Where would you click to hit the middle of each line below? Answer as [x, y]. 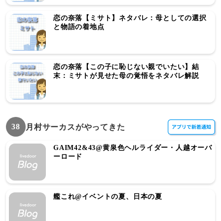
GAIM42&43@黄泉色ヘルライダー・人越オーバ [133, 148]
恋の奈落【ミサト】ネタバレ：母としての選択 [130, 18]
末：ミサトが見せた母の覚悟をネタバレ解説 [127, 76]
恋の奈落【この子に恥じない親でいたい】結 [126, 67]
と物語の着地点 [79, 27]
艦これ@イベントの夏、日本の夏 [108, 197]
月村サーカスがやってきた [75, 127]
